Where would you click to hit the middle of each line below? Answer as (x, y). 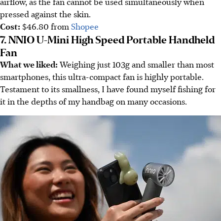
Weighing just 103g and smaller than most (136, 64)
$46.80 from (46, 26)
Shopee (85, 26)
